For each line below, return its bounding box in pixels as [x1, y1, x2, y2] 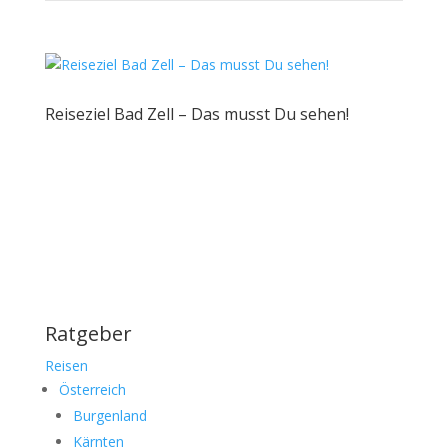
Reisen [44, 355, 88, 375]
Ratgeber [44, 319, 132, 347]
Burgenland [72, 405, 147, 425]
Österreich [58, 379, 126, 399]
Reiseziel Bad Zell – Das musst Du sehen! [44, 102, 349, 125]
